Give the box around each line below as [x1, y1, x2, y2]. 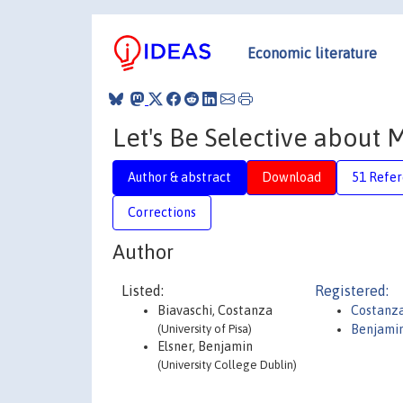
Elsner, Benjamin [157, 339, 253, 354]
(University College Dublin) [157, 358, 297, 372]
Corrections [128, 204, 196, 219]
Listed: [121, 282, 164, 299]
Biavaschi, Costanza [157, 303, 273, 318]
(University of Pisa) [157, 322, 252, 336]
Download [262, 169, 321, 184]
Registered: [315, 282, 389, 299]
